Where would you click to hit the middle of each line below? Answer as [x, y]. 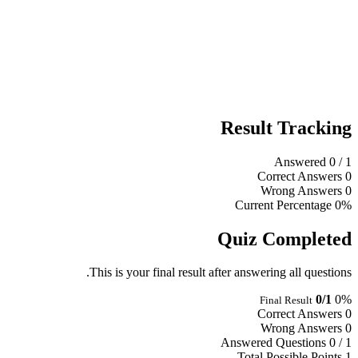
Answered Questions [277, 343]
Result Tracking [290, 127]
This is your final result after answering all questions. [225, 272]
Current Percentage [287, 205]
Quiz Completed [288, 239]
